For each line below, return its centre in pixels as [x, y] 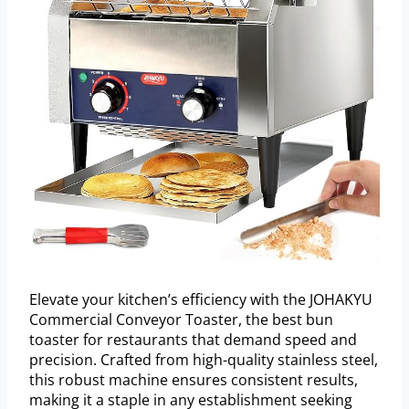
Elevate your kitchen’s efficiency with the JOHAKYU [201, 300]
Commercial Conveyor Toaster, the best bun [181, 320]
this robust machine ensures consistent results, [194, 380]
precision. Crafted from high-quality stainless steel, [204, 360]
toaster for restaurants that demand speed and [193, 340]
